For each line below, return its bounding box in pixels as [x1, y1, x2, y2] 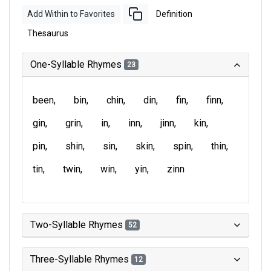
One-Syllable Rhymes [30, 59, 124, 70]
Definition [156, 8, 192, 19]
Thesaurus [27, 28, 68, 38]
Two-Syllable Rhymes [30, 219, 125, 230]
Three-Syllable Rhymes [30, 253, 131, 265]
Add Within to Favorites [27, 8, 115, 19]
